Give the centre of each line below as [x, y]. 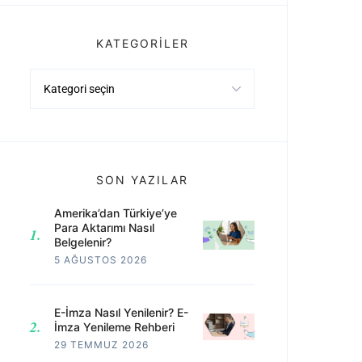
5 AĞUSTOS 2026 [101, 259]
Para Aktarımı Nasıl [104, 227]
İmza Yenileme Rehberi [114, 326]
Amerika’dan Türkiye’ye [116, 213]
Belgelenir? [83, 242]
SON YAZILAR [142, 179]
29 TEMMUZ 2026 [101, 344]
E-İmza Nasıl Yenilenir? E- [121, 312]
